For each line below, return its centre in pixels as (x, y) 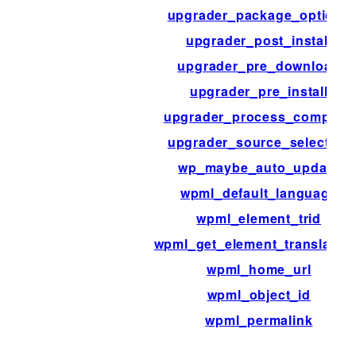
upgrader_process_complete (259, 116)
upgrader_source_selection (259, 141)
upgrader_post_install (259, 40)
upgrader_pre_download (259, 65)
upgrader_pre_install (259, 91)
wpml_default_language (259, 192)
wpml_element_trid (259, 218)
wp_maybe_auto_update (259, 167)
